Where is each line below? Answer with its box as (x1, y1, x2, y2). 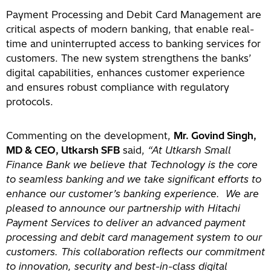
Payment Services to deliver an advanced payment (6, 217, 246, 229)
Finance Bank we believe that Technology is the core (6, 158, 258, 171)
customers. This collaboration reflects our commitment (6, 246, 265, 258)
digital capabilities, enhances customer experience (6, 67, 245, 79)
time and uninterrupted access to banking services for (6, 38, 261, 50)
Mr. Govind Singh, (174, 129, 256, 142)
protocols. (6, 96, 53, 108)
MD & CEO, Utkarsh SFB (6, 144, 123, 156)
